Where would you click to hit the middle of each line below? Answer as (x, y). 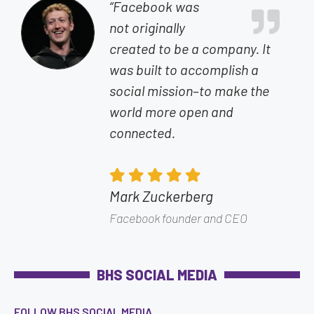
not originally (148, 27)
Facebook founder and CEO (179, 218)
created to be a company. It (190, 48)
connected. (143, 132)
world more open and (172, 111)
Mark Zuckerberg (162, 196)
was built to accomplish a (184, 69)
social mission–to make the (190, 90)
